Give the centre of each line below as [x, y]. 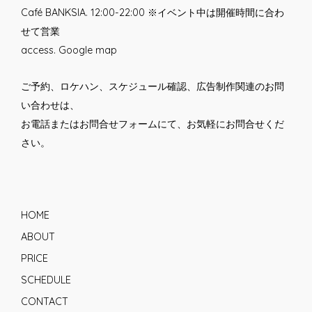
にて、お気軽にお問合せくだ [221, 124]
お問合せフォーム [118, 124]
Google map [88, 50]
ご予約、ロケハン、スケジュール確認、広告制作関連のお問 [153, 86]
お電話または [50, 124]
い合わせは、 [50, 105]
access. [40, 50]
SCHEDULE [46, 280]
